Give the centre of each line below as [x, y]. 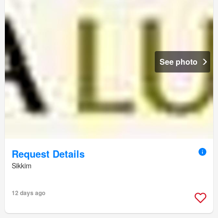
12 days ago [28, 193]
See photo [179, 62]
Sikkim [22, 166]
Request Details [48, 154]
